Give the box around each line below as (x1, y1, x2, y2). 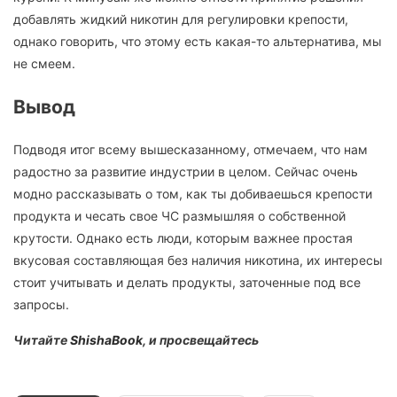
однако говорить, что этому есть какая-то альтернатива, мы (13, 34, 382, 50)
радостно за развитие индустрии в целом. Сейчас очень (13, 164, 358, 180)
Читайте (13, 332, 70, 348)
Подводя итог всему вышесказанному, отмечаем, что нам (13, 142, 368, 158)
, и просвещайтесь (143, 332, 259, 348)
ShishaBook (70, 332, 143, 348)
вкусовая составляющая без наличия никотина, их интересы (13, 253, 383, 269)
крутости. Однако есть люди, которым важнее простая (13, 230, 353, 246)
